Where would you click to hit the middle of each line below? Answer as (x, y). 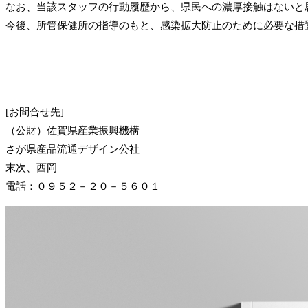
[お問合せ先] (35, 112)
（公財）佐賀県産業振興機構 (73, 130)
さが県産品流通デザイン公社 (73, 149)
